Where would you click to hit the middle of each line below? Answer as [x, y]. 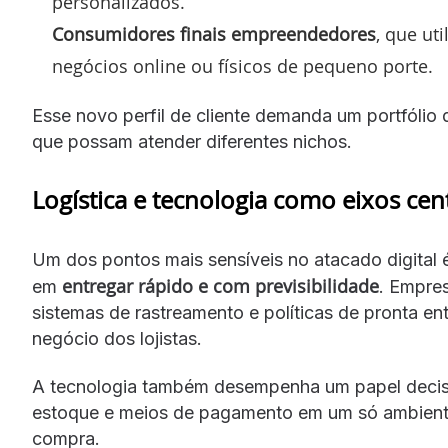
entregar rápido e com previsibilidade [220, 286]
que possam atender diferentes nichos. [192, 141]
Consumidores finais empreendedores [214, 34]
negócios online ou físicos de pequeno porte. [242, 66]
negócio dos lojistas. [117, 338]
